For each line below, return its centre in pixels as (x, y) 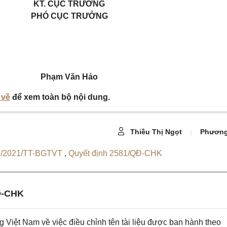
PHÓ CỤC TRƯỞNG (69, 16)
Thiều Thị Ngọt (155, 132)
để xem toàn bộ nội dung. (60, 97)
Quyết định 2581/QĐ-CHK (115, 154)
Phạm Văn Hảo (69, 77)
